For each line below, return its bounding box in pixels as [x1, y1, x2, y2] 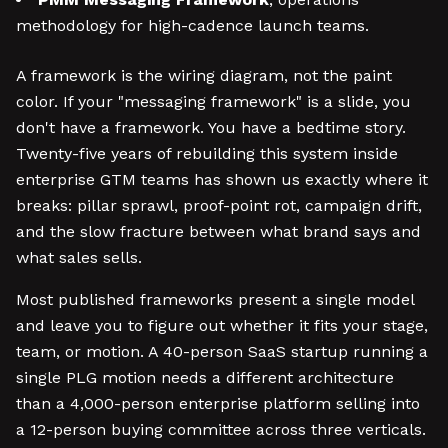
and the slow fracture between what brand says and [16, 222, 421, 241]
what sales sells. [16, 248, 142, 267]
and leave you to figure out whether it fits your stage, [16, 316, 428, 335]
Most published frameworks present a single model [16, 290, 414, 309]
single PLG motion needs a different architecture [16, 368, 394, 387]
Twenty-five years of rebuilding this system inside [16, 144, 398, 163]
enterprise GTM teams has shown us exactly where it [16, 170, 428, 189]
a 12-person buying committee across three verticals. [16, 420, 426, 439]
